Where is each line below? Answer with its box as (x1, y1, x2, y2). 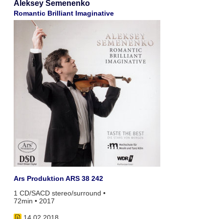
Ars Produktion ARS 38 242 (13, 174, 103, 182)
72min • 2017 (13, 197, 55, 205)
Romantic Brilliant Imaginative (13, 9, 114, 18)
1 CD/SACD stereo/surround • (13, 189, 106, 197)
